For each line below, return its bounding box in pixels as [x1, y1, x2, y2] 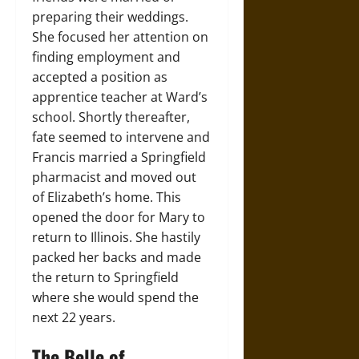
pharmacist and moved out [32, 168, 196, 187]
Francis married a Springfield [32, 148, 206, 167]
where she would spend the [32, 288, 199, 307]
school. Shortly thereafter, [32, 108, 190, 127]
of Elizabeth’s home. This [32, 188, 181, 207]
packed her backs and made [32, 248, 201, 267]
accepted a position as [32, 68, 167, 87]
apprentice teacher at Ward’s [32, 88, 208, 107]
